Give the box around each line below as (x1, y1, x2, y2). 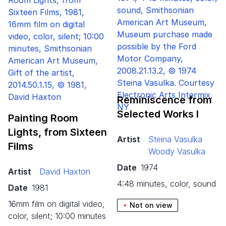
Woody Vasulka (148, 146, 205, 156)
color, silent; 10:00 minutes (8, 210, 106, 221)
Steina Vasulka (148, 134, 202, 144)
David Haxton (39, 166, 90, 177)
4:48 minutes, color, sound (124, 178, 216, 189)
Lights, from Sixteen (8, 126, 107, 138)
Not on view (130, 200, 173, 209)
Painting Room (8, 111, 78, 124)
